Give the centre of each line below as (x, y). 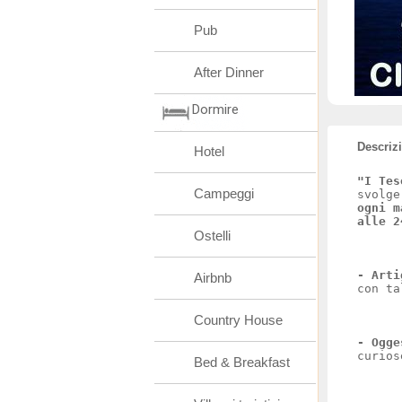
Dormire (215, 109)
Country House (238, 320)
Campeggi (224, 193)
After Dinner (229, 72)
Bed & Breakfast (242, 362)
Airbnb (213, 278)
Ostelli (212, 236)
